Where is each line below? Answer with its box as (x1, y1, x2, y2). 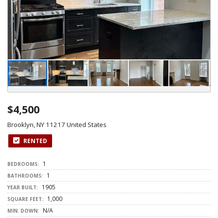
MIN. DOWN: (7, 207, 39, 214)
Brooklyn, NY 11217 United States (7, 120, 107, 129)
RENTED (22, 137, 47, 145)
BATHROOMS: (7, 172, 43, 179)
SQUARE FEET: (7, 196, 43, 202)
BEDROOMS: (7, 161, 39, 167)
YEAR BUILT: (7, 184, 38, 191)
